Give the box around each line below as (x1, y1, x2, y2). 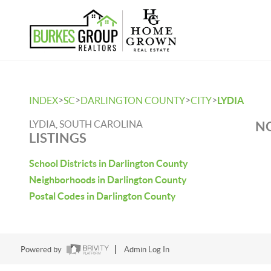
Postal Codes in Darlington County (29, 191, 176, 201)
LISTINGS (29, 130, 87, 145)
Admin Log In (123, 245, 169, 255)
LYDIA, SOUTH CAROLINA (29, 119, 143, 129)
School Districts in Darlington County (29, 158, 188, 169)
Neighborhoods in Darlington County (29, 174, 187, 185)
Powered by (20, 245, 64, 255)
